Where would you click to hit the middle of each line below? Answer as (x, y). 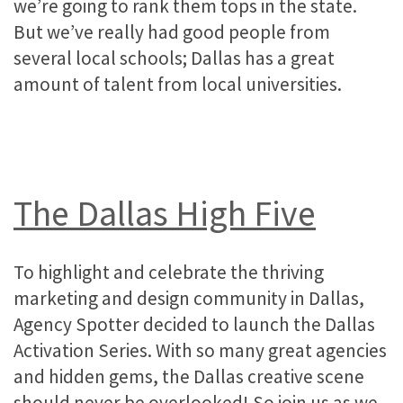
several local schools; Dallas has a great (174, 58)
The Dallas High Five (165, 214)
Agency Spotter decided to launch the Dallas (194, 325)
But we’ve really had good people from (172, 31)
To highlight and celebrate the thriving (169, 273)
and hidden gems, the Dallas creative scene (189, 377)
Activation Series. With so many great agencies (200, 351)
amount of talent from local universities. (178, 84)
